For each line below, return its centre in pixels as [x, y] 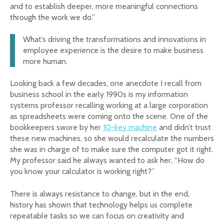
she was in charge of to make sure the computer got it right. [111, 149]
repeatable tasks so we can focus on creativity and [97, 215]
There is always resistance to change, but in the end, [100, 193]
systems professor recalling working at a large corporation [109, 105]
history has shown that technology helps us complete [101, 204]
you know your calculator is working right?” [82, 171]
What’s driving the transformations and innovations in [114, 39]
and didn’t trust [184, 127]
